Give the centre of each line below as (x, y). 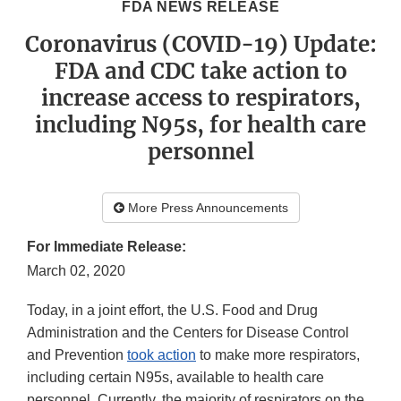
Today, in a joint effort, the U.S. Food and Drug (172, 311)
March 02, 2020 (76, 271)
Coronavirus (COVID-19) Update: (200, 45)
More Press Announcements (206, 208)
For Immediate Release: (107, 247)
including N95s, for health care (200, 125)
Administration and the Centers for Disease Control (188, 333)
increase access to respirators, (200, 98)
